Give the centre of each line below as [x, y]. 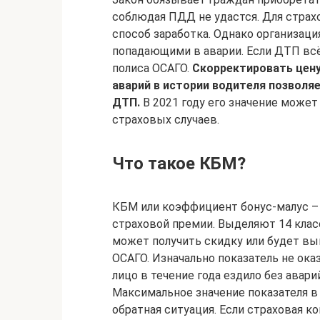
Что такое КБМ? [179, 164]
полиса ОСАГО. [152, 68]
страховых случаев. [166, 120]
